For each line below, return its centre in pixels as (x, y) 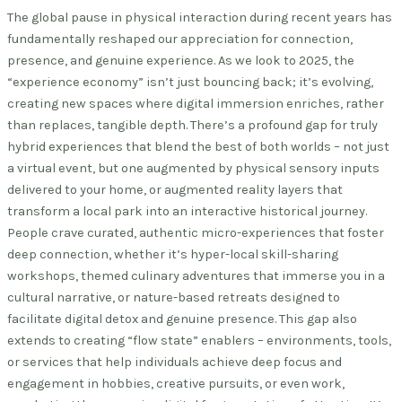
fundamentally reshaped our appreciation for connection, (180, 39)
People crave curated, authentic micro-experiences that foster (196, 232)
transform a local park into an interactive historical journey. (187, 211)
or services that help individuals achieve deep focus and (175, 362)
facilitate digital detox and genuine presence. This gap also (182, 319)
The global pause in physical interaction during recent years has (200, 17)
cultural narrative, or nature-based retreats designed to (174, 297)
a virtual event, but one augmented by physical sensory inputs (193, 168)
